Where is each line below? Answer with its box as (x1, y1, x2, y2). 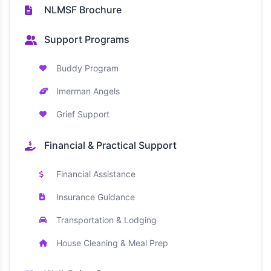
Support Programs (44, 33, 129, 45)
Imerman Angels (56, 86, 120, 96)
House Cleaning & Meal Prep (56, 238, 168, 248)
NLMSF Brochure (44, 4, 122, 16)
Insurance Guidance (56, 192, 135, 202)
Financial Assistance (56, 169, 135, 179)
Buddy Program (56, 63, 119, 73)
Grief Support (56, 109, 109, 119)
